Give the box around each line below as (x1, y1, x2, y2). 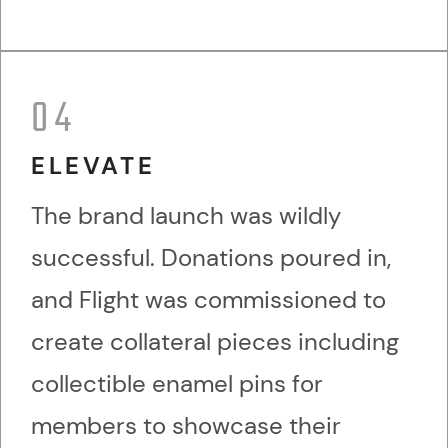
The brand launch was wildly (31, 200, 341, 232)
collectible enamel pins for (31, 368, 323, 400)
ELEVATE (31, 150, 156, 182)
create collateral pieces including (31, 326, 399, 358)
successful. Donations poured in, (31, 242, 391, 274)
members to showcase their (31, 410, 341, 442)
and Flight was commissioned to (31, 284, 386, 316)
